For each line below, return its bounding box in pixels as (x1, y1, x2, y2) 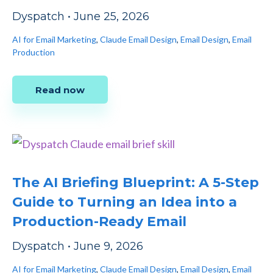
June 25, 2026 (74, 10, 149, 24)
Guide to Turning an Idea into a (12, 194, 237, 211)
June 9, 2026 (74, 239, 143, 253)
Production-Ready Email (12, 213, 186, 230)
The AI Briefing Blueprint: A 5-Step (12, 174, 259, 191)
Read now (35, 84, 85, 96)
